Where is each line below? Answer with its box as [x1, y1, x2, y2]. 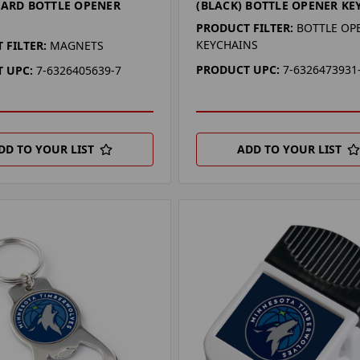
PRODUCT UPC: [196, 62, 280, 78]
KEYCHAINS [196, 37, 259, 53]
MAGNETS [49, 38, 104, 54]
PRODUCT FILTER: [196, 20, 294, 36]
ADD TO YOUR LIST [237, 141, 342, 157]
